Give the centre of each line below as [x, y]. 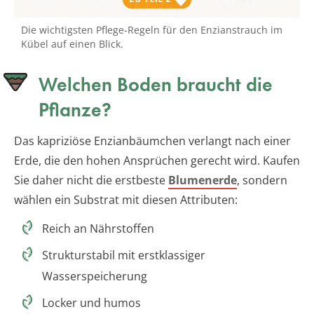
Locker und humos [91, 303]
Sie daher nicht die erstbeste [91, 180]
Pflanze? [75, 110]
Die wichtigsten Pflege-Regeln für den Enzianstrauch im [152, 30]
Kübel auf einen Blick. [72, 44]
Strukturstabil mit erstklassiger [124, 255]
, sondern [262, 180]
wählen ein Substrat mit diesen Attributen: [126, 200]
